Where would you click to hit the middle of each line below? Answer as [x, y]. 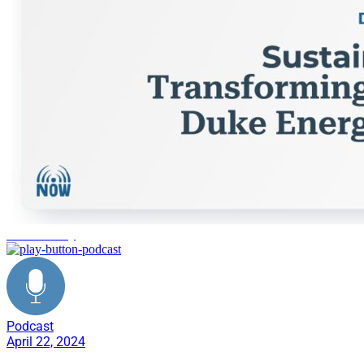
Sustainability [41, 234]
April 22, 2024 [46, 341]
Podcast [30, 326]
